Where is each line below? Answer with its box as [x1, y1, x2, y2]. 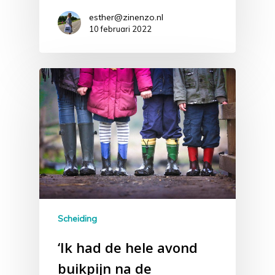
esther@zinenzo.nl [89, 11, 163, 23]
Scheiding [58, 213, 97, 225]
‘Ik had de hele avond [58, 238, 198, 257]
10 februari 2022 [89, 23, 152, 34]
